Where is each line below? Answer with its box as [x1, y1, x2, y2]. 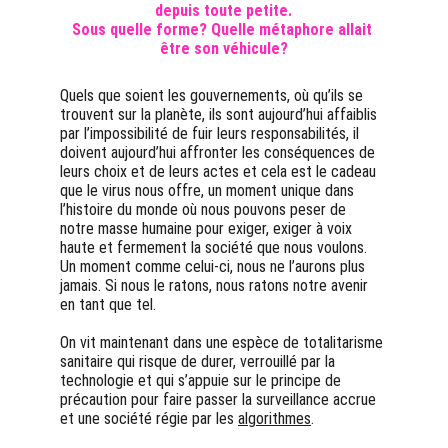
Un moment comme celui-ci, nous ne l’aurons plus [60, 257, 369, 276]
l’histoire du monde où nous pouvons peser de [60, 200, 350, 219]
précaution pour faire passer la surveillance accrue [60, 390, 380, 409]
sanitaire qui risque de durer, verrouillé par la [60, 352, 339, 371]
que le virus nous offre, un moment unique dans [60, 181, 358, 200]
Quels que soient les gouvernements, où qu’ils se [60, 86, 367, 105]
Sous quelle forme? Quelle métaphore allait [71, 20, 376, 39]
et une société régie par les [60, 409, 238, 428]
